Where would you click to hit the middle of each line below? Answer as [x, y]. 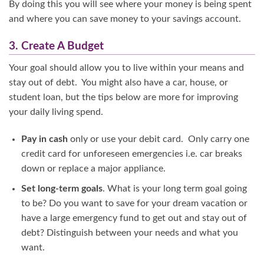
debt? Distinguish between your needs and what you [129, 233]
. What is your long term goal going [174, 189]
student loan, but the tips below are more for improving [123, 97]
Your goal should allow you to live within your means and [126, 67]
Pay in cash [44, 139]
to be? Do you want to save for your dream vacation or [134, 204]
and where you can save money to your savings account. [125, 19]
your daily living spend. [56, 112]
